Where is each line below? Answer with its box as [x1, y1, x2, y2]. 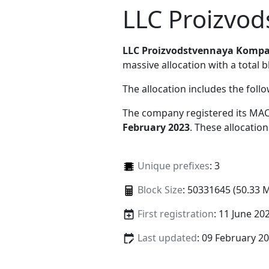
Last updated [137, 231, 197, 245]
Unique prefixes [137, 159, 210, 172]
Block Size [137, 183, 183, 196]
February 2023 [122, 120, 190, 134]
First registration [137, 207, 214, 220]
